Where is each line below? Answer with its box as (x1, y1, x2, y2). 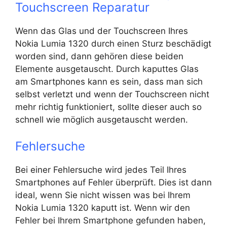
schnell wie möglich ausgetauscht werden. (15, 115, 188, 125)
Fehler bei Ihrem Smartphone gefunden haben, (15, 215, 206, 225)
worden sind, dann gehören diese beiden (15, 51, 183, 61)
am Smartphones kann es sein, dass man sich (15, 77, 203, 87)
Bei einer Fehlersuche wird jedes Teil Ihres (15, 164, 186, 175)
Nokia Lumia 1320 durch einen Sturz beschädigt (15, 39, 211, 49)
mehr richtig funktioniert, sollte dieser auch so (15, 102, 202, 112)
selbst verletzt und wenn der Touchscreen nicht (15, 89, 209, 99)
